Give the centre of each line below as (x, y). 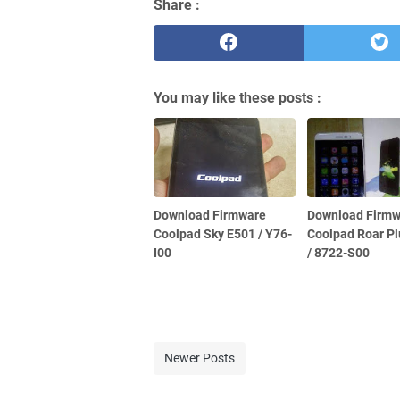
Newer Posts (200, 358)
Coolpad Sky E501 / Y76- (223, 233)
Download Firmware (210, 215)
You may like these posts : (237, 97)
